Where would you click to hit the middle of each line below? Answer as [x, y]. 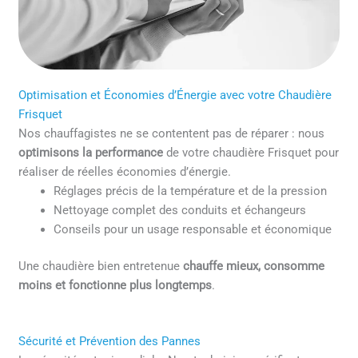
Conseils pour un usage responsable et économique [193, 230]
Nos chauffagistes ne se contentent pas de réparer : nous [172, 134]
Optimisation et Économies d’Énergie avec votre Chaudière [175, 95]
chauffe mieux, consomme [254, 266]
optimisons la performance [91, 153]
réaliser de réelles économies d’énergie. [125, 172]
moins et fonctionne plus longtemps [115, 285]
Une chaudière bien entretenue [101, 266]
